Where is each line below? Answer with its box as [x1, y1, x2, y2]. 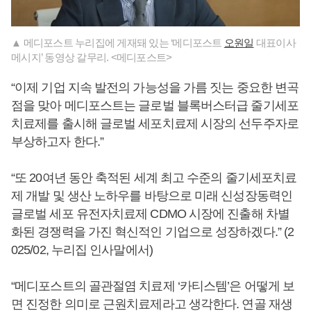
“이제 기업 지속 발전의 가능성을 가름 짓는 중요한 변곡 [11, 80, 299, 94]
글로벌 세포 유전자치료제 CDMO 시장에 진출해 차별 [11, 206, 289, 221]
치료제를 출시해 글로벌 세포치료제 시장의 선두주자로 [11, 116, 299, 131]
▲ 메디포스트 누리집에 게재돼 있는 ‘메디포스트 [11, 36, 224, 49]
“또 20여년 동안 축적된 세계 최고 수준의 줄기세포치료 [11, 170, 297, 185]
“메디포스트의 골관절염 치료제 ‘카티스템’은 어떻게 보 [11, 278, 295, 293]
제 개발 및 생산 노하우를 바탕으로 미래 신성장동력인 [11, 188, 292, 203]
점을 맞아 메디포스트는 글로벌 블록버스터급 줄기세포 [11, 98, 299, 112]
